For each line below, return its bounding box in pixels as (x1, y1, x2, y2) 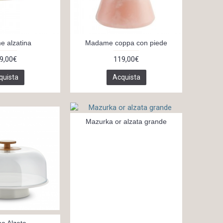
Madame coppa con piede (85, 38, 167, 47)
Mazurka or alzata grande (86, 117, 167, 125)
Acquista (112, 73, 140, 81)
